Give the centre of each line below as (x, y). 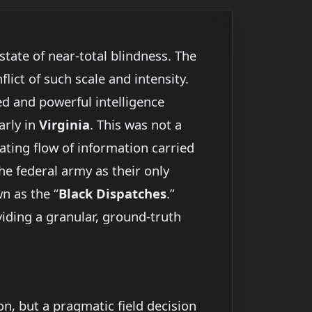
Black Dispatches (112, 194)
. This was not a (136, 125)
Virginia (64, 125)
